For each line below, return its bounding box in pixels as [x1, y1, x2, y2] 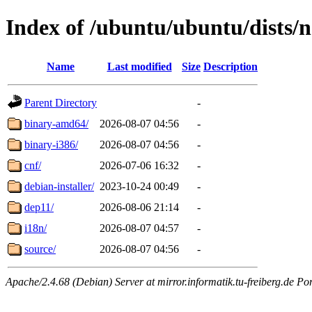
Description [203, 60, 258, 72]
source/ [24, 242, 56, 255]
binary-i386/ [24, 138, 78, 150]
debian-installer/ [24, 180, 94, 192]
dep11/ [24, 201, 54, 213]
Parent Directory [24, 96, 97, 109]
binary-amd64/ [24, 117, 88, 130]
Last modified [107, 60, 172, 72]
